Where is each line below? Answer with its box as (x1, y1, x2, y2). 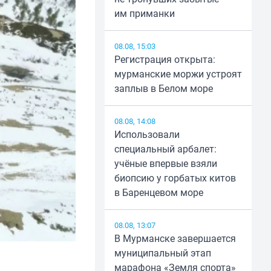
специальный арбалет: (114, 142, 217, 156)
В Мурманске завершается (114, 232, 236, 246)
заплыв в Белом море (114, 82, 213, 96)
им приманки (114, 7, 175, 21)
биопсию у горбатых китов (114, 171, 236, 185)
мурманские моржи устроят (114, 67, 242, 81)
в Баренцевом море (114, 186, 203, 200)
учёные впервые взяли (114, 157, 217, 171)
